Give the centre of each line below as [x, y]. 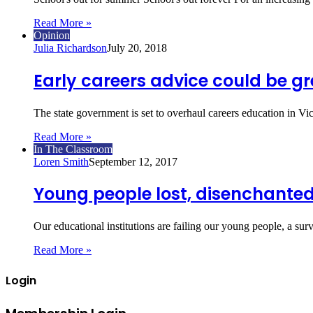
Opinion [52, 35]
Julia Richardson [70, 48]
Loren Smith [61, 161]
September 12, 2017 [133, 161]
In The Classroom [73, 149]
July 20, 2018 [137, 48]
